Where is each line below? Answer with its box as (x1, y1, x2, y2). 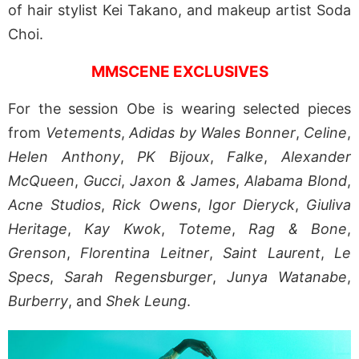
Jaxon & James (130, 172, 236, 190)
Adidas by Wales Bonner (129, 124, 296, 142)
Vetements (45, 124, 121, 142)
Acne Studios (8, 196, 102, 214)
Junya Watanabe (226, 268, 347, 286)
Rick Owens (112, 196, 197, 214)
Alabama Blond (244, 172, 347, 190)
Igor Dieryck (208, 196, 295, 214)
